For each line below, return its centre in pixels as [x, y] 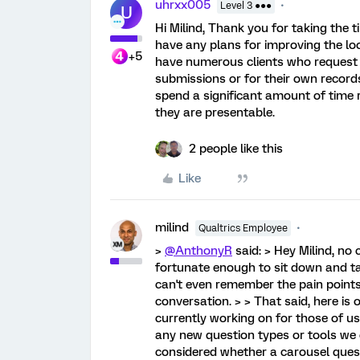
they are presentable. [215, 113]
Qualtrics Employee [243, 229]
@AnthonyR [198, 251]
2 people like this [236, 149]
